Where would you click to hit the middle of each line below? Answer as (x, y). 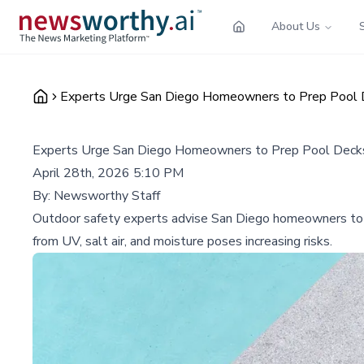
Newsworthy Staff (107, 195)
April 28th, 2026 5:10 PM (108, 173)
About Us (296, 26)
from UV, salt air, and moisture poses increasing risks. (182, 241)
